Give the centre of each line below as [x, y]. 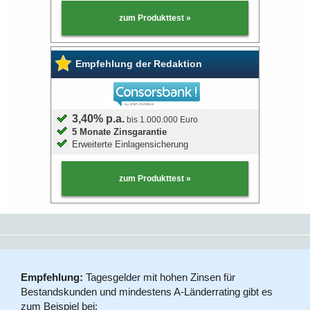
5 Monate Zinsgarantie [120, 132]
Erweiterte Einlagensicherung [130, 145]
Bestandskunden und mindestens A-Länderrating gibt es [147, 292]
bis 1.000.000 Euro [162, 120]
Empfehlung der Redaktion [139, 64]
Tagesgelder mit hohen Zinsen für [159, 277]
